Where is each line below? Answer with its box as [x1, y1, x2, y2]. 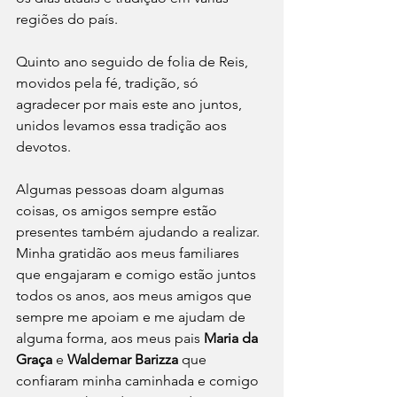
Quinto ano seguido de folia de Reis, [16, 52, 255, 70]
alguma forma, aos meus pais [16, 329, 204, 346]
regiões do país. [16, 10, 118, 27]
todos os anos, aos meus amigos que [16, 286, 255, 304]
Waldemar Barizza [67, 350, 178, 368]
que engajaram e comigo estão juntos [16, 265, 260, 283]
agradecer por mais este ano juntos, [16, 95, 245, 113]
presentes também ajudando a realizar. [16, 222, 263, 240]
